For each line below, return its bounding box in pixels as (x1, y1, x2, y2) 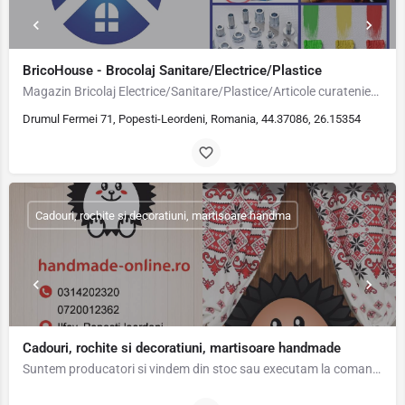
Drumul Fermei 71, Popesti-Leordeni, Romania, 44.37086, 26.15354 (23, 112, 361, 126)
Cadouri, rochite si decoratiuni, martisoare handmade (23, 340, 341, 356)
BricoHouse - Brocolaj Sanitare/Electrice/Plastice (23, 62, 322, 79)
